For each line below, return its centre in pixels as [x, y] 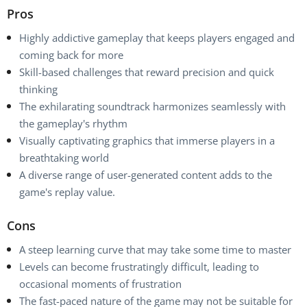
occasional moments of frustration [100, 284]
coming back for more [71, 55]
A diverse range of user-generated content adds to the [146, 175]
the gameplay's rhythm [73, 123]
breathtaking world [64, 158]
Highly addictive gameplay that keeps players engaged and [157, 38]
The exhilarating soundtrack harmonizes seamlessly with [152, 106]
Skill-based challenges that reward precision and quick [147, 72]
